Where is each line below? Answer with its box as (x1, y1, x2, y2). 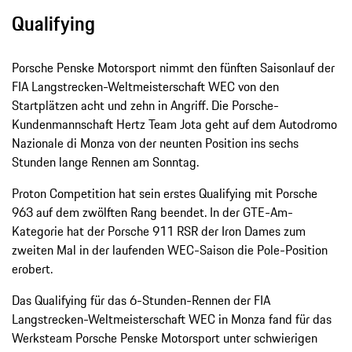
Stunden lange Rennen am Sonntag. (12, 152, 199, 172)
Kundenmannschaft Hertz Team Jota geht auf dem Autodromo (12, 115, 337, 134)
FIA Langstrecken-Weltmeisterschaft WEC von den (12, 77, 279, 97)
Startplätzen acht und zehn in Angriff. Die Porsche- (12, 96, 279, 115)
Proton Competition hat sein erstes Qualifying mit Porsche (12, 184, 317, 203)
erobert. (12, 259, 53, 279)
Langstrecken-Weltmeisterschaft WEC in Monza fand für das (12, 310, 332, 329)
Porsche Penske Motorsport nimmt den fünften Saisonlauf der (12, 58, 335, 78)
